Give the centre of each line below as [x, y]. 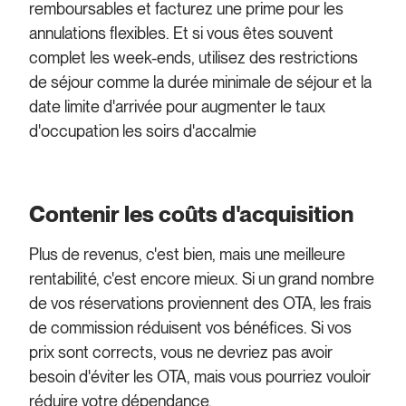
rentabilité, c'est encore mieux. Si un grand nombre [202, 279]
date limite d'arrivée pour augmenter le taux [178, 106]
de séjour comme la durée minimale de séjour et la [201, 82]
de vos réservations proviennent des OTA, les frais [201, 304]
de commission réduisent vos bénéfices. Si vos [191, 328]
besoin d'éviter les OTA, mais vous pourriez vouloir [200, 377]
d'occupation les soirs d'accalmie [143, 130]
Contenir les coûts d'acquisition [192, 214]
